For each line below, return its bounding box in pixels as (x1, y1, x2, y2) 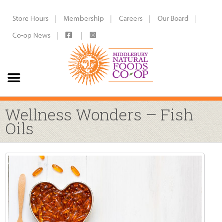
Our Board (158, 13, 188, 23)
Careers (119, 13, 143, 23)
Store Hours (12, 13, 49, 23)
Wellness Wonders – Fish (5, 104, 193, 125)
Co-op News (12, 30, 51, 40)
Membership (63, 13, 104, 23)
